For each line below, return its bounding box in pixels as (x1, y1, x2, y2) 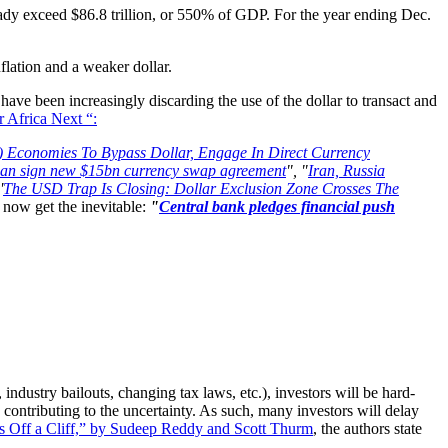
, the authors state (313, 420, 422, 438)
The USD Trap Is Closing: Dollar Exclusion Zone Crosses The (3, 180, 399, 198)
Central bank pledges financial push (159, 198, 395, 216)
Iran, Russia (308, 162, 385, 180)
